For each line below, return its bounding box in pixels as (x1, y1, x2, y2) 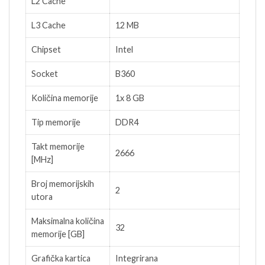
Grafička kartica (31, 253, 91, 264)
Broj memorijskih (31, 179, 94, 189)
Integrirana (115, 253, 158, 264)
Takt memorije (31, 141, 85, 152)
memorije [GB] (31, 229, 85, 240)
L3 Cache (31, 20, 66, 31)
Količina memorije (31, 93, 98, 104)
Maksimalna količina (31, 216, 104, 227)
